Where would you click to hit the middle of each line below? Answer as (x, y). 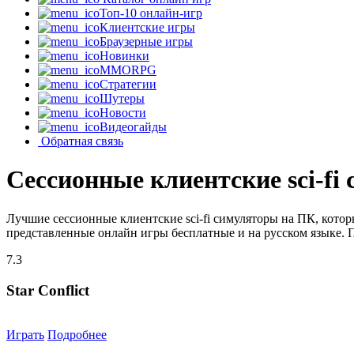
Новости (123, 113)
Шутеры (122, 98)
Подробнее (77, 335)
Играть (25, 335)
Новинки (124, 56)
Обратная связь (82, 141)
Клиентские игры (147, 27)
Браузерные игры (146, 41)
